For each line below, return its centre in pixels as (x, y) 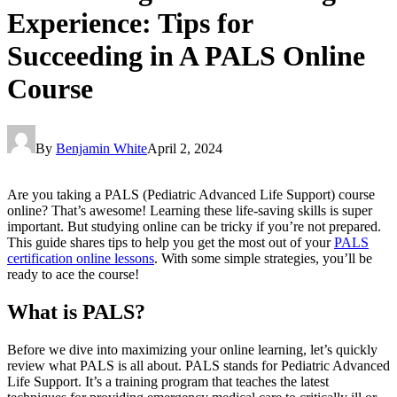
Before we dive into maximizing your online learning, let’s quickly (192, 349)
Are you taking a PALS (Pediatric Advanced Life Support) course (191, 194)
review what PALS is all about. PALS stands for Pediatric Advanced (198, 365)
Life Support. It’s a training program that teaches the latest (168, 381)
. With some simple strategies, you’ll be (263, 258)
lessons (132, 258)
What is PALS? (76, 311)
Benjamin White (101, 148)
